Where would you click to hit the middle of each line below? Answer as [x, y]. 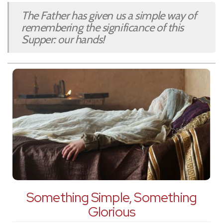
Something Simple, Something [111, 197]
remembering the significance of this [103, 28]
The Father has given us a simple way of [109, 16]
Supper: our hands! [63, 40]
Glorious [111, 212]
